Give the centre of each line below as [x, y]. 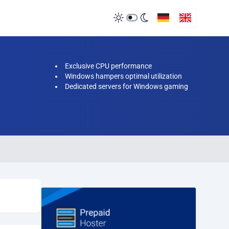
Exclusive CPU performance [108, 66]
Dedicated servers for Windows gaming [127, 86]
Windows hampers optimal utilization [123, 76]
